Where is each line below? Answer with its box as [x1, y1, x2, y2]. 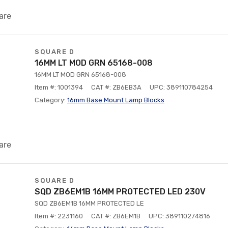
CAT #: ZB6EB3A [91, 83, 141, 91]
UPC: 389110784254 [150, 83, 213, 91]
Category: [35, 96, 67, 104]
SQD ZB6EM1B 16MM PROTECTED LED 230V [35, 187, 206, 196]
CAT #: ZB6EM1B [91, 212, 140, 220]
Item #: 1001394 [35, 83, 83, 91]
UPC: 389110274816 [149, 212, 210, 220]
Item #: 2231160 [35, 212, 83, 220]
